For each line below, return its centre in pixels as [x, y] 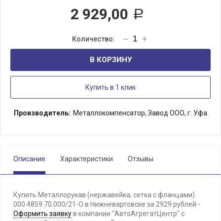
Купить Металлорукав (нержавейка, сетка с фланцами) [104, 195]
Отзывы [141, 159]
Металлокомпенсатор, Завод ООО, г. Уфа [140, 113]
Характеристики [87, 159]
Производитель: [42, 113]
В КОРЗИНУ [110, 60]
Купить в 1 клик [110, 87]
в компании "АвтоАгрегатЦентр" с [128, 214]
